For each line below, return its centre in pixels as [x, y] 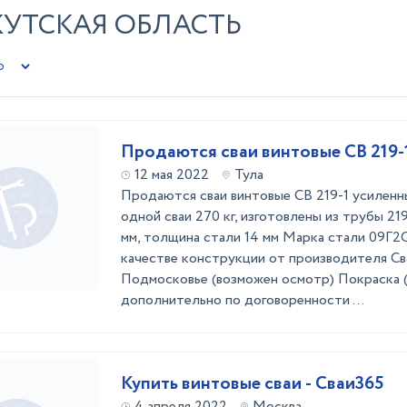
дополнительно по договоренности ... [243, 300]
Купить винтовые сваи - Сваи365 [253, 384]
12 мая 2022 [172, 175]
